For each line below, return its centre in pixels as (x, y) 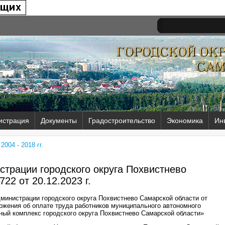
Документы (59, 121)
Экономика (185, 121)
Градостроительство (122, 121)
